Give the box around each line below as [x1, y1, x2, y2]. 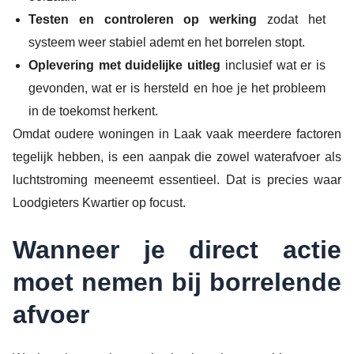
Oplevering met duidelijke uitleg [28, 58, 221, 72]
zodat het [257, 12, 326, 26]
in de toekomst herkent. [28, 104, 158, 118]
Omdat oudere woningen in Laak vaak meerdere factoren [13, 126, 341, 141]
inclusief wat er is [220, 58, 326, 72]
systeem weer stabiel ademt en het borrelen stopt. [28, 35, 305, 49]
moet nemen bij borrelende [13, 268, 341, 297]
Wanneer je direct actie [13, 235, 341, 265]
